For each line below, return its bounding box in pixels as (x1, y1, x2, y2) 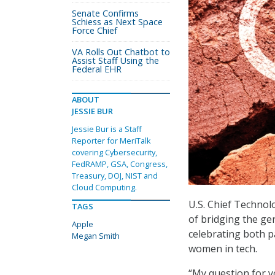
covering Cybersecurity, (72, 147, 157, 158)
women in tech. (188, 242, 257, 256)
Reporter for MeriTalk (72, 135, 151, 146)
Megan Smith (72, 230, 120, 241)
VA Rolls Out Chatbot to (72, 46, 170, 58)
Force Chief (72, 25, 117, 36)
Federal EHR (72, 63, 122, 75)
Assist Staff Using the (72, 55, 159, 66)
